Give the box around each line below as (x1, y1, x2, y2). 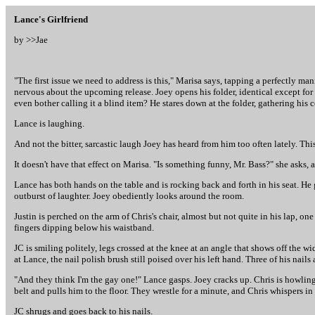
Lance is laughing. (14, 118, 84, 129)
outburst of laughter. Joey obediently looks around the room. (14, 191, 244, 201)
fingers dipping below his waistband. (14, 222, 154, 233)
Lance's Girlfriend (14, 14, 88, 25)
